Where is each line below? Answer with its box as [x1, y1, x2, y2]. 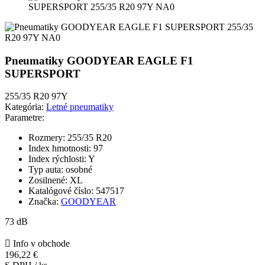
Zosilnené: [28, 175, 67, 186]
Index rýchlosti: [28, 154, 86, 164]
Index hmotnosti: [28, 143, 91, 154]
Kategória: [5, 102, 44, 112]
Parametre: [5, 112, 44, 123]
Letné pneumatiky [46, 102, 114, 112]
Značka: [28, 196, 59, 207]
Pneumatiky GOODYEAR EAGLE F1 [5, 54, 193, 67]
